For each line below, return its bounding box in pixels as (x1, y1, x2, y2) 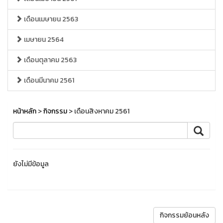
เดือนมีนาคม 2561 (22, 75, 74, 86)
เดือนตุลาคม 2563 (22, 55, 77, 65)
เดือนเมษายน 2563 (22, 14, 78, 24)
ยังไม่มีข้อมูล (13, 159, 49, 169)
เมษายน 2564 (22, 34, 64, 45)
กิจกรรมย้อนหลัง (160, 210, 209, 221)
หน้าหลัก (13, 106, 36, 116)
